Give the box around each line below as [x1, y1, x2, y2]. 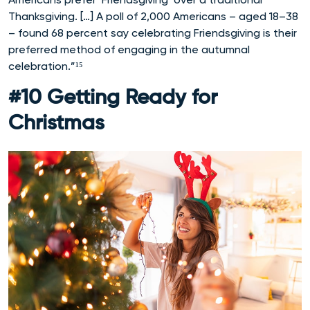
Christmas [8, 113, 104, 135]
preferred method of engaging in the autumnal [8, 43, 250, 57]
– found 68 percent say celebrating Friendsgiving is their [8, 26, 297, 40]
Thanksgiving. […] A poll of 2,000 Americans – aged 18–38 [8, 10, 298, 24]
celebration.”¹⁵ [8, 60, 83, 73]
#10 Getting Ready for [8, 88, 217, 109]
